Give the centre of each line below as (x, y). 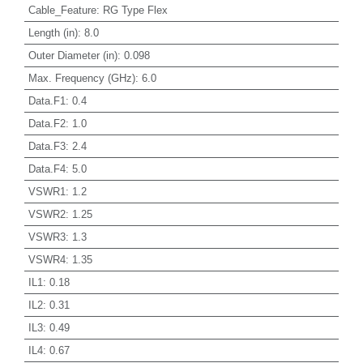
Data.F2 (47, 123)
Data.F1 (47, 100)
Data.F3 (47, 146)
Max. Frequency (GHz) (81, 78)
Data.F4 (47, 169)
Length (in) (53, 32)
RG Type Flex (135, 10)
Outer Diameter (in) (73, 55)
